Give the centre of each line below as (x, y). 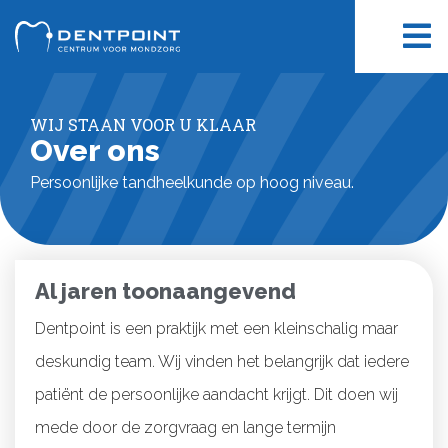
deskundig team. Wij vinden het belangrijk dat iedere (222, 361)
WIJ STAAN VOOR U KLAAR (143, 124)
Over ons (95, 151)
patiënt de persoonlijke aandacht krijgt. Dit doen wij (216, 394)
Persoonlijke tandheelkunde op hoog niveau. (192, 183)
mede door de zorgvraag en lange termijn (185, 427)
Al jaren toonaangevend (165, 290)
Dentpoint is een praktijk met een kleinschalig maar (216, 328)
